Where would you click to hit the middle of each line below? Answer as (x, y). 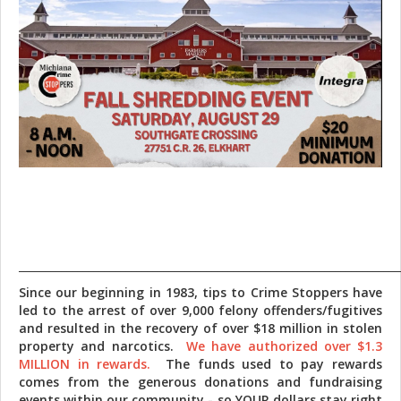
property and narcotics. (102, 346)
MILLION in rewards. (85, 364)
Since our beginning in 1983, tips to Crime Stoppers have (200, 293)
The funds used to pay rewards (267, 364)
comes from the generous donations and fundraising (200, 382)
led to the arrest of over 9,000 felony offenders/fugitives (200, 311)
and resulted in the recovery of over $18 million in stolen (200, 328)
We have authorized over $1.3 (284, 346)
